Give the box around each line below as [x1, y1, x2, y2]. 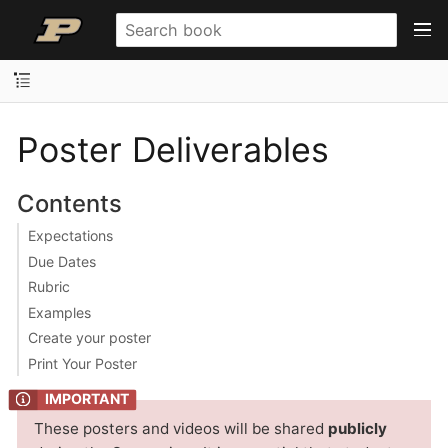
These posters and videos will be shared [34, 418, 328, 438]
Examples [27, 303, 91, 321]
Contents [16, 188, 122, 218]
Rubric [27, 278, 70, 295]
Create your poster [27, 329, 151, 346]
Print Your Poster [27, 354, 137, 372]
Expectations [27, 227, 113, 244]
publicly [328, 418, 387, 438]
